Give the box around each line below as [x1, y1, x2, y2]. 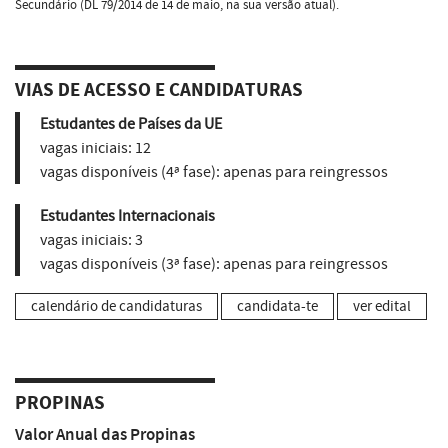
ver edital [353, 296, 411, 316]
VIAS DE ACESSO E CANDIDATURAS [15, 77, 303, 104]
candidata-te [237, 296, 318, 316]
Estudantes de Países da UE [40, 113, 222, 134]
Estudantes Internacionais [40, 205, 215, 226]
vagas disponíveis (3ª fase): [40, 253, 220, 274]
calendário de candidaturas [31, 296, 202, 316]
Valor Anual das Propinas [15, 422, 195, 446]
